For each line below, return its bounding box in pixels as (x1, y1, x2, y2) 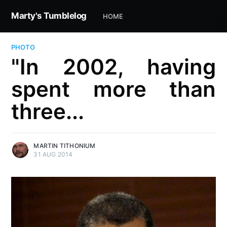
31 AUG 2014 (33, 150, 73, 159)
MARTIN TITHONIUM (33, 142, 96, 150)
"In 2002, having (11, 54, 216, 80)
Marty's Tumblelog (11, 11, 87, 21)
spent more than (11, 76, 216, 102)
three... (11, 98, 85, 125)
